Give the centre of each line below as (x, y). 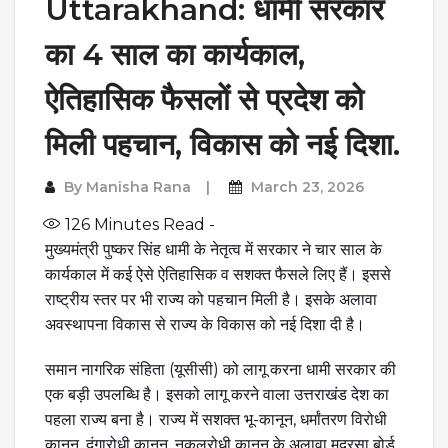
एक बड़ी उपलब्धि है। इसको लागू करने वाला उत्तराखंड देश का (217, 394)
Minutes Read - (152, 224)
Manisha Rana (138, 186)
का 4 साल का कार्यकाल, (175, 54)
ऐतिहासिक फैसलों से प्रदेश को (204, 99)
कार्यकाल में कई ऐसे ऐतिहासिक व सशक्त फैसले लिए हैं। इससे (218, 274)
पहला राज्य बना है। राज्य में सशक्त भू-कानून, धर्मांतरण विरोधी (216, 419)
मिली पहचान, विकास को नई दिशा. (222, 144)
